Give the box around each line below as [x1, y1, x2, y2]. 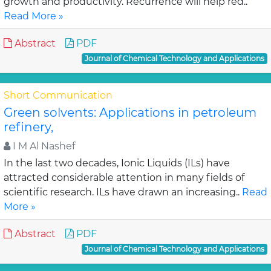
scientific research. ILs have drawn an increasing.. [4, 186, 242, 198]
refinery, [4, 120, 53, 134]
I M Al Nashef [10, 140, 75, 152]
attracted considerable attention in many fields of [4, 172, 244, 183]
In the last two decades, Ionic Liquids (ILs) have [4, 157, 230, 169]
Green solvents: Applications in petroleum [4, 105, 256, 120]
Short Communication [4, 90, 113, 101]
